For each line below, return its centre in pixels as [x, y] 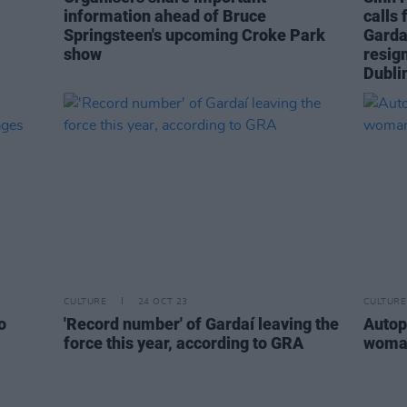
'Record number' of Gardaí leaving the [201, 324]
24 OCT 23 [163, 302]
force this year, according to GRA [184, 343]
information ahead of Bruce [165, 16]
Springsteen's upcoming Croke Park [194, 35]
